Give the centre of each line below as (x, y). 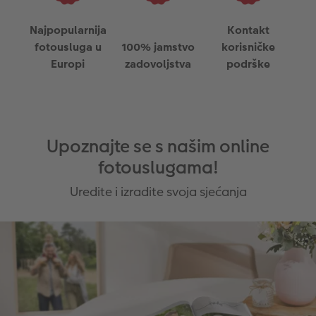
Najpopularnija (68, 30)
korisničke (248, 47)
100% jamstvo (158, 47)
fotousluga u (68, 47)
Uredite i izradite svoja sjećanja (158, 191)
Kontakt (248, 30)
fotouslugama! (158, 167)
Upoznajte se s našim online (158, 146)
